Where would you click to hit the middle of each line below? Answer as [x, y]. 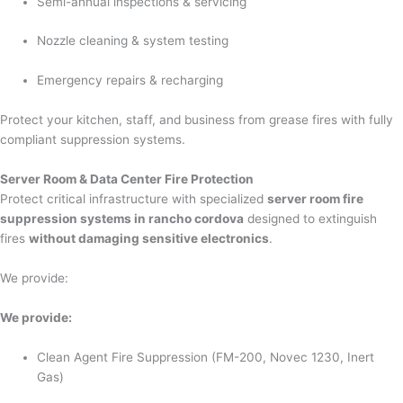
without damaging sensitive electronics [149, 239]
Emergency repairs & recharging [130, 81]
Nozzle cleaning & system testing [133, 41]
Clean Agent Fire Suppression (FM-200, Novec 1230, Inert [206, 357]
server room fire [315, 199]
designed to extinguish [310, 219]
